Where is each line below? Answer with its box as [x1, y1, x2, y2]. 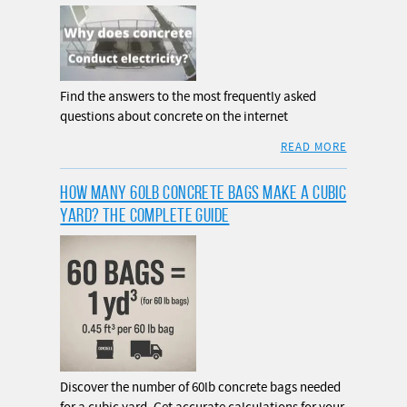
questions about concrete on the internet [60, 107, 289, 125]
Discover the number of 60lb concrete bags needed [60, 378, 342, 396]
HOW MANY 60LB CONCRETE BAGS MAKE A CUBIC [60, 181, 347, 203]
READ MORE [280, 139, 347, 154]
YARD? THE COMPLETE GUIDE [60, 203, 230, 225]
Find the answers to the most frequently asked [60, 87, 317, 105]
